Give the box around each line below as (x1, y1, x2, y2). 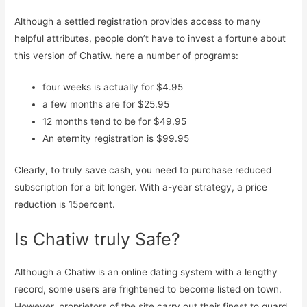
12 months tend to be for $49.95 (42, 116, 187, 127)
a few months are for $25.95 (42, 99, 170, 110)
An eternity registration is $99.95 (42, 133, 190, 145)
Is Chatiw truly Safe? (14, 228, 181, 249)
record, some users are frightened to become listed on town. (14, 283, 282, 295)
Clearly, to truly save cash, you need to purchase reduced (14, 164, 272, 175)
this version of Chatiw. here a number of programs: (14, 49, 239, 61)
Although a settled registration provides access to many (14, 15, 262, 27)
